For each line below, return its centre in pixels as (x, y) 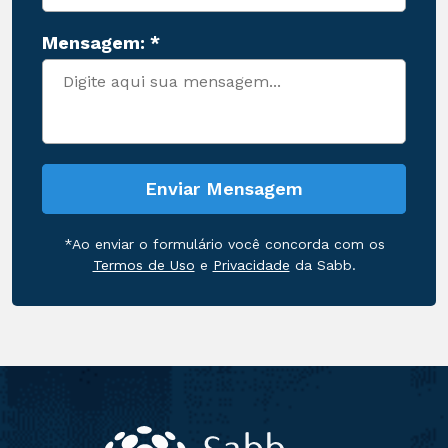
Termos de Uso (143, 264)
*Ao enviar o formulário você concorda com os (224, 243)
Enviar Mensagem (224, 188)
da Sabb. (322, 264)
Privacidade (251, 264)
